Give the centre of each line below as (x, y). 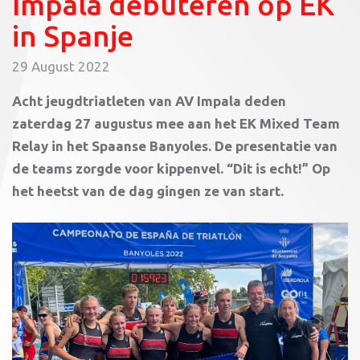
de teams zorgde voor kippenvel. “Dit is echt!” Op (171, 168)
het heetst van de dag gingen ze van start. (148, 190)
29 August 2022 (61, 66)
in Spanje (73, 35)
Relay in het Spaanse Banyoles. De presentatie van (175, 145)
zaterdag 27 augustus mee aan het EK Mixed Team (176, 123)
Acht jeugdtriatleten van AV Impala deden (149, 100)
